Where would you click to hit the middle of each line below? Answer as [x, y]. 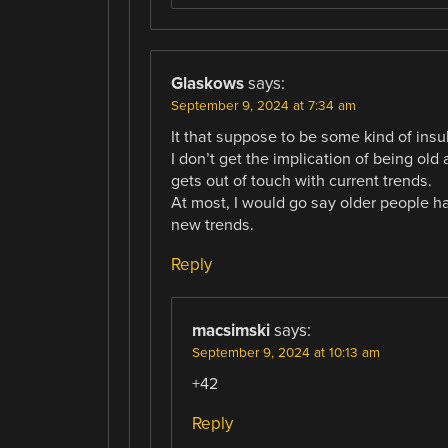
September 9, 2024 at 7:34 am [263, 105]
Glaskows [207, 83]
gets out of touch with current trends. [301, 180]
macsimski [230, 331]
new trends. [212, 224]
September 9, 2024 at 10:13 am [285, 353]
